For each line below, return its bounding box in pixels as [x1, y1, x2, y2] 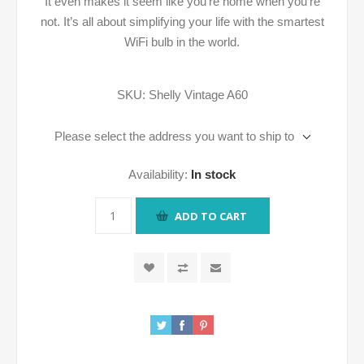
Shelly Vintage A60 [148, 88, 248, 102]
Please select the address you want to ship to [54, 129, 294, 143]
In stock [191, 167, 236, 181]
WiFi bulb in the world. [124, 35, 240, 49]
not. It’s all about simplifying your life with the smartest [40, 15, 324, 28]
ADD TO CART [174, 208, 247, 223]
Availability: [128, 167, 188, 181]
